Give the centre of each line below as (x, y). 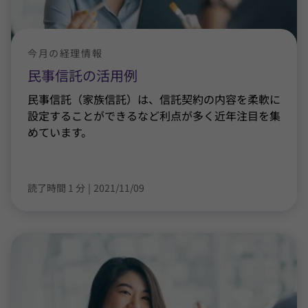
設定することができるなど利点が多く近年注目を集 (154, 115)
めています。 (60, 132)
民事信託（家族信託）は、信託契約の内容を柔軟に (154, 99)
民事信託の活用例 (82, 75)
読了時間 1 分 (56, 188)
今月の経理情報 (65, 53)
